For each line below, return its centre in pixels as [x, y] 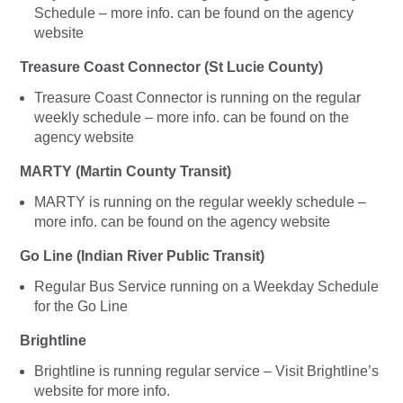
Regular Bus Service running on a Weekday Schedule [206, 286]
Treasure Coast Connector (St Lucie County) [173, 67]
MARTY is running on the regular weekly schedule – [200, 201]
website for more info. [102, 390]
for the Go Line [81, 306]
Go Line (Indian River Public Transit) [144, 255]
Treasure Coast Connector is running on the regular [197, 97]
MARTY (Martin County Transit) [127, 171]
